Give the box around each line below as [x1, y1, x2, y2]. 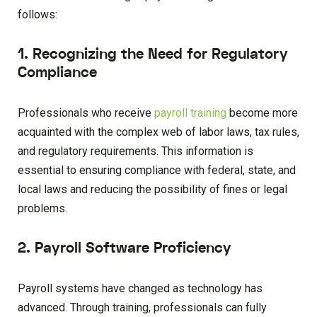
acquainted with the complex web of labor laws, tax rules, [18, 125, 299, 139]
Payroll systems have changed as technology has [18, 282, 263, 296]
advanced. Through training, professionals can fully [18, 301, 267, 315]
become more [226, 106, 298, 120]
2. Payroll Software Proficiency [18, 238, 231, 259]
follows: [18, 8, 57, 22]
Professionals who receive [18, 106, 154, 120]
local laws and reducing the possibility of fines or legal [18, 183, 287, 197]
